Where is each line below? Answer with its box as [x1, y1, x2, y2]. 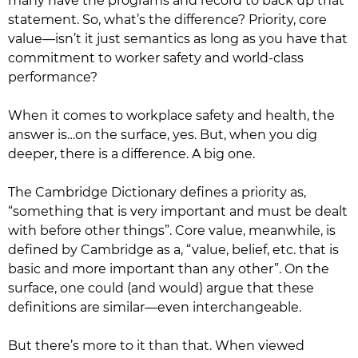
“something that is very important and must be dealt [8, 204, 348, 219]
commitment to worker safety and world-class [8, 50, 304, 66]
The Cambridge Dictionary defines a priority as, [8, 185, 306, 200]
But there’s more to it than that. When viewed [8, 338, 304, 353]
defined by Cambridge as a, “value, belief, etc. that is [8, 242, 339, 257]
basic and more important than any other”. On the [8, 261, 329, 276]
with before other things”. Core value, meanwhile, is [8, 223, 336, 238]
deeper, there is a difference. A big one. [8, 146, 255, 161]
